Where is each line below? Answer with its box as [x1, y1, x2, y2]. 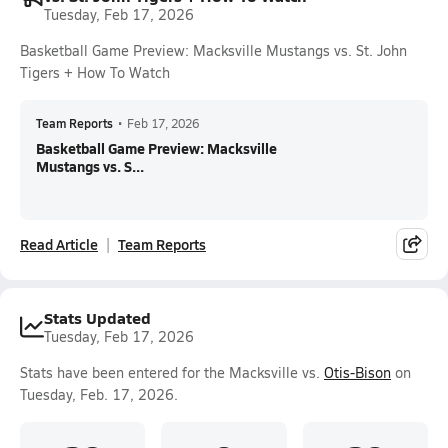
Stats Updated [44, 306, 151, 329]
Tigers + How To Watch [20, 63, 170, 82]
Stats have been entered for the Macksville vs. [20, 363, 324, 382]
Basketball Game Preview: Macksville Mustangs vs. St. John [20, 41, 407, 60]
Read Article [20, 234, 98, 254]
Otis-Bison [324, 363, 391, 382]
